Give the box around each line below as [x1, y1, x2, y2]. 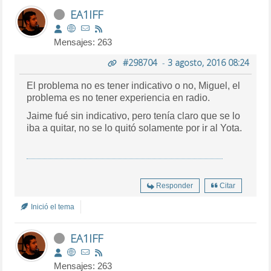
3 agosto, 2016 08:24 [167, 56, 249, 68]
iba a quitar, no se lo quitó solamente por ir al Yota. [27, 122, 243, 133]
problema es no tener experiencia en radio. [27, 92, 211, 103]
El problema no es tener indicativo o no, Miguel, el [27, 80, 241, 91]
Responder [155, 181, 193, 190]
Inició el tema [29, 202, 75, 211]
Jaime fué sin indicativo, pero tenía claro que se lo [27, 110, 241, 121]
